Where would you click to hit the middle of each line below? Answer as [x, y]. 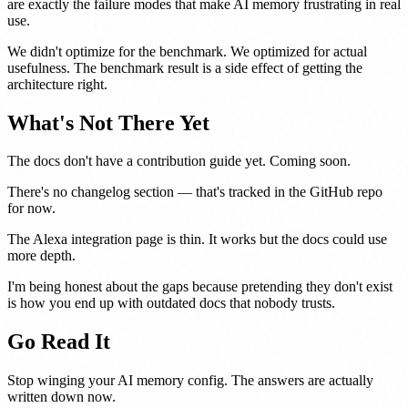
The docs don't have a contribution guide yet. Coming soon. [179, 161]
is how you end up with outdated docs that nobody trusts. [171, 303]
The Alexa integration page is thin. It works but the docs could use [197, 240]
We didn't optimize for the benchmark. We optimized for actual [187, 51]
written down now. [61, 397]
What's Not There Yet [108, 122]
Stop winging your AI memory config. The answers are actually [190, 381]
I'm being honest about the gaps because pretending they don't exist [200, 287]
